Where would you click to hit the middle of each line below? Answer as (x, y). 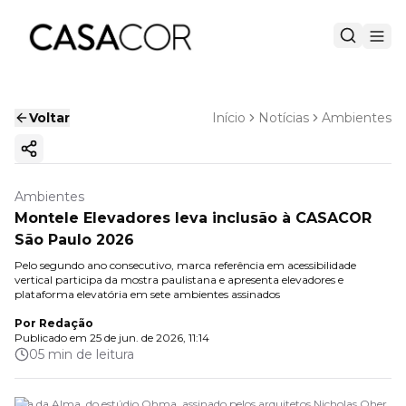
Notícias (284, 118)
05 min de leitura (82, 354)
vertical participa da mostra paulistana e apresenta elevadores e (179, 280)
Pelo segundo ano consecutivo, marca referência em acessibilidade (185, 265)
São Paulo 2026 (74, 240)
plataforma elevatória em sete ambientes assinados (147, 294)
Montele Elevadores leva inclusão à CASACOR (193, 218)
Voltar (49, 118)
